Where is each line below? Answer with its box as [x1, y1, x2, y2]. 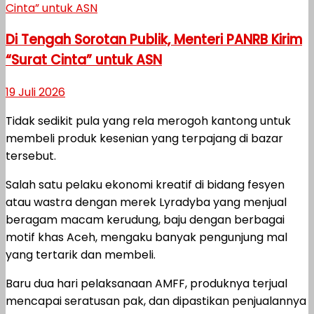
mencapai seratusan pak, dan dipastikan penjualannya [6, 293, 306, 310]
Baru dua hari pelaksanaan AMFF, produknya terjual [6, 275, 287, 292]
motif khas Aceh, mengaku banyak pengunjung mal [6, 229, 287, 246]
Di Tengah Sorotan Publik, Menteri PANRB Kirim [6, 30, 302, 50]
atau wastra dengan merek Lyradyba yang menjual [6, 194, 287, 211]
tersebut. [6, 148, 56, 165]
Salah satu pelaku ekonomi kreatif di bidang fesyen [6, 177, 285, 193]
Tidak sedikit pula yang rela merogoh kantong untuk [6, 113, 291, 130]
